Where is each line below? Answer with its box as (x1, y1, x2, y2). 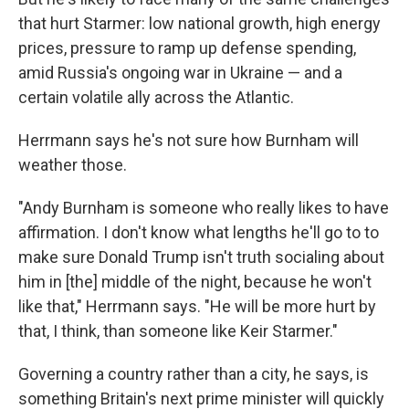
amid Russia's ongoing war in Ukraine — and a (18, 62, 342, 82)
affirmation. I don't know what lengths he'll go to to (18, 222, 379, 242)
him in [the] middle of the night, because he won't (18, 271, 372, 291)
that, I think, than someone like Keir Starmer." (18, 320, 338, 341)
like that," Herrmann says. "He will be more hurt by (18, 296, 376, 316)
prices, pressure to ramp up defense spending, (18, 37, 356, 58)
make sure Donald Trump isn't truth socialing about (18, 246, 384, 267)
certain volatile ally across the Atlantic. (18, 87, 294, 107)
